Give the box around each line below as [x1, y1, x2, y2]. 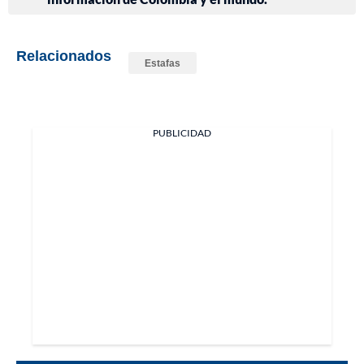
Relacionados [16, 46, 111, 65]
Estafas [145, 57, 180, 70]
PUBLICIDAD [153, 127, 211, 140]
